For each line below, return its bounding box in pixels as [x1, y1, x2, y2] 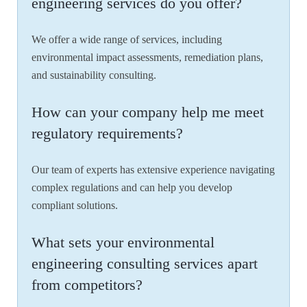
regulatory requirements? [32, 125, 183, 143]
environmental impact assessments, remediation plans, [32, 51, 263, 64]
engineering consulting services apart [32, 255, 258, 273]
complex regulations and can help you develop [32, 182, 232, 194]
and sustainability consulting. [32, 69, 156, 82]
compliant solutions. [32, 199, 118, 212]
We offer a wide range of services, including [32, 34, 222, 46]
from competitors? [32, 276, 143, 294]
